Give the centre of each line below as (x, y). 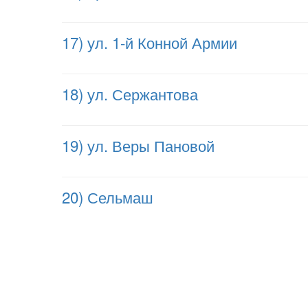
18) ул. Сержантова (130, 93)
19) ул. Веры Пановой (138, 145)
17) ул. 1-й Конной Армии (150, 42)
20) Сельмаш (108, 197)
